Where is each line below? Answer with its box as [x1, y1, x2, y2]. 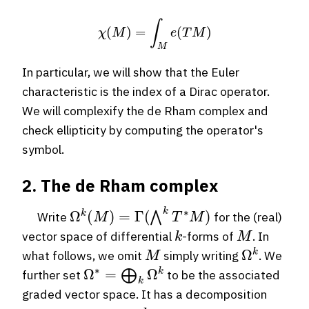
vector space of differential [22, 228, 175, 244]
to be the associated [164, 266, 281, 283]
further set [22, 266, 83, 283]
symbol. [22, 141, 64, 157]
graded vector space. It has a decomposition [22, 286, 267, 302]
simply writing [160, 247, 241, 263]
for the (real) [210, 208, 282, 225]
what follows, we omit [22, 247, 145, 263]
